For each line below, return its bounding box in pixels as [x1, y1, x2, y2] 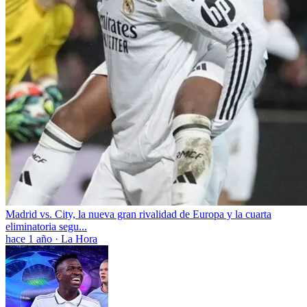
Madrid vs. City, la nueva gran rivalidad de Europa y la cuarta [5, 208, 271, 220]
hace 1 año [5, 232, 52, 245]
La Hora [61, 232, 97, 245]
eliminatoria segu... [5, 220, 87, 232]
